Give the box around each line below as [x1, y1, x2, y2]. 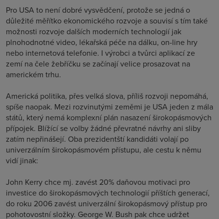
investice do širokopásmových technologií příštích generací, [6, 187, 210, 198]
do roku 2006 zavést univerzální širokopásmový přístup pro [6, 198, 207, 209]
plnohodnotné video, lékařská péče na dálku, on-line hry [6, 37, 197, 47]
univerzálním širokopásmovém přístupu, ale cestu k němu [6, 144, 201, 155]
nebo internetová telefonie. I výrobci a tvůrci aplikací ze [6, 47, 195, 58]
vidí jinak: [6, 155, 38, 166]
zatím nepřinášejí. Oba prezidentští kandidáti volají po [6, 133, 189, 144]
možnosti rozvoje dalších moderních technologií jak [6, 26, 181, 37]
